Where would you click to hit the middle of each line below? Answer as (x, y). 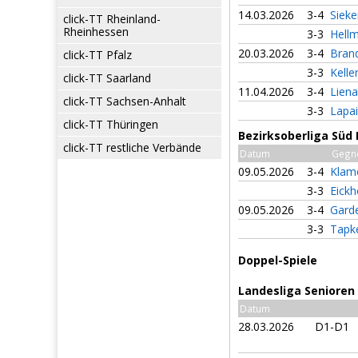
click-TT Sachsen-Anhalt (125, 101)
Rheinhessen (96, 32)
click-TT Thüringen (111, 124)
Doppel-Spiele (278, 260)
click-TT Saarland (107, 78)
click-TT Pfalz (97, 55)
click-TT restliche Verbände (132, 147)
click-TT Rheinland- (112, 19)
